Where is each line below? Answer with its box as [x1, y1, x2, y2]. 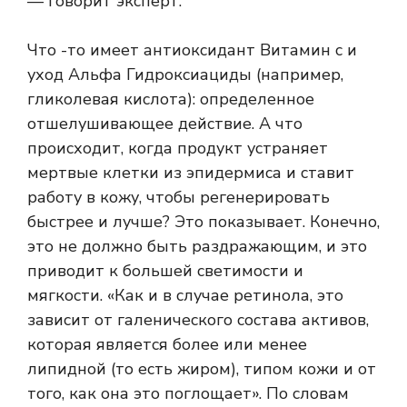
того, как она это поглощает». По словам [27, 382, 349, 405]
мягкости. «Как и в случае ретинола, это [27, 284, 343, 307]
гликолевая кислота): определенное [27, 88, 314, 111]
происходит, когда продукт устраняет [27, 137, 328, 160]
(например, [252, 64, 343, 86]
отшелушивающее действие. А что [27, 113, 303, 135]
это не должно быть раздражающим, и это [27, 235, 367, 258]
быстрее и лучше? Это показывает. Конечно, [27, 211, 380, 233]
